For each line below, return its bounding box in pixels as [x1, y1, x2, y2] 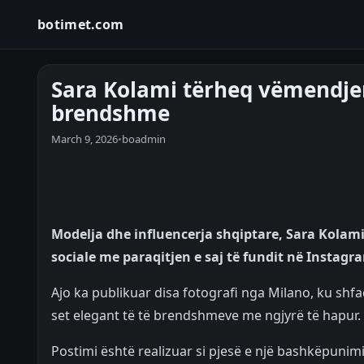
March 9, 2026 [51, 132, 118, 146]
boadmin [122, 132, 166, 146]
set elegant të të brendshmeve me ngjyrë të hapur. [51, 306, 361, 324]
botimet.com [37, 15, 124, 33]
